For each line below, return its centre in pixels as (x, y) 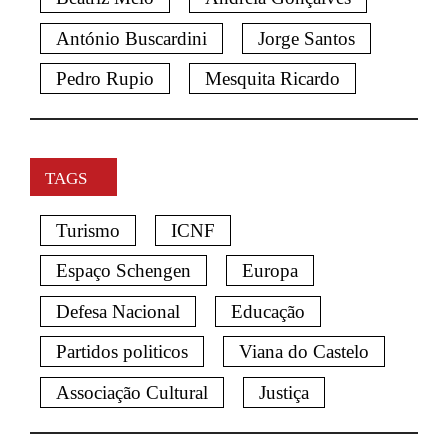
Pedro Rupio (104, 79)
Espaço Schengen (123, 271)
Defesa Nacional (117, 311)
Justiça (283, 392)
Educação (267, 311)
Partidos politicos (121, 352)
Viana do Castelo (303, 352)
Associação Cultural (131, 392)
